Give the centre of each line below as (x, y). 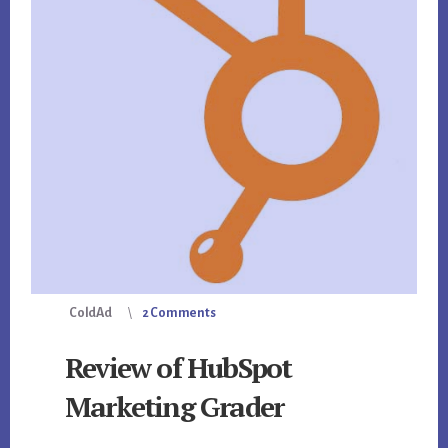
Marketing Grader (174, 407)
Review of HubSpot (178, 368)
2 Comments (178, 313)
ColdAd (90, 313)
